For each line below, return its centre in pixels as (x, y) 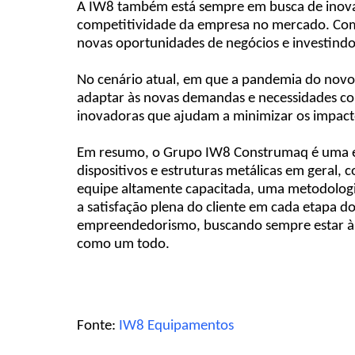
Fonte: (98, 326)
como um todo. (124, 245)
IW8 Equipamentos (177, 326)
